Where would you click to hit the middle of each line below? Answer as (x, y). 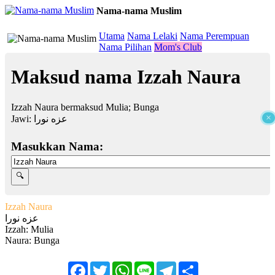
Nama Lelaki (152, 36)
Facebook (107, 266)
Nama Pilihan (125, 47)
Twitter (124, 266)
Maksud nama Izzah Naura (126, 77)
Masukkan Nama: (57, 146)
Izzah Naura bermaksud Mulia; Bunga (85, 107)
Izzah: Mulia (29, 229)
